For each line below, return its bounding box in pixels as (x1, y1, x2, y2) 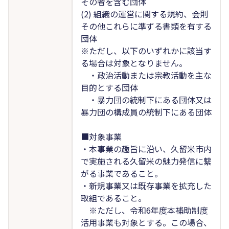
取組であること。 (80, 191, 146, 204)
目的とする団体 (80, 81, 138, 94)
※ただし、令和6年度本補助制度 (80, 203, 208, 216)
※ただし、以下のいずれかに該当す (80, 44, 212, 57)
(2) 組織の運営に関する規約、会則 (80, 7, 208, 20)
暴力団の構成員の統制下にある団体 (80, 105, 212, 118)
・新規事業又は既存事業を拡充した (80, 179, 212, 192)
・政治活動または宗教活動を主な (80, 68, 212, 81)
